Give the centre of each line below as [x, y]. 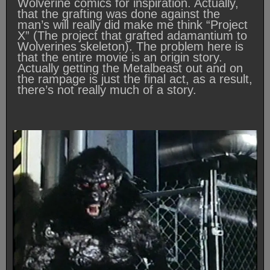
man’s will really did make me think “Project [133, 25]
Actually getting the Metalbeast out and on [130, 68]
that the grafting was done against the [119, 14]
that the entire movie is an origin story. [120, 58]
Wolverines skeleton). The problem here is [130, 47]
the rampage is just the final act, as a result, [135, 79]
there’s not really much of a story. [107, 90]
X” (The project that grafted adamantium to [132, 36]
